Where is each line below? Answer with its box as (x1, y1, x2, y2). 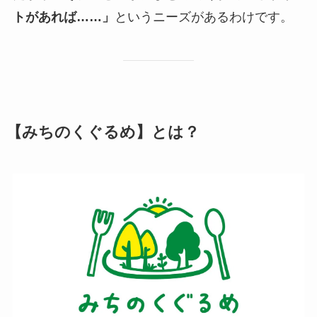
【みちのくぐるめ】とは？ (6, 123, 200, 141)
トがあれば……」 (12, 9, 115, 24)
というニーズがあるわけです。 (114, 9, 293, 24)
